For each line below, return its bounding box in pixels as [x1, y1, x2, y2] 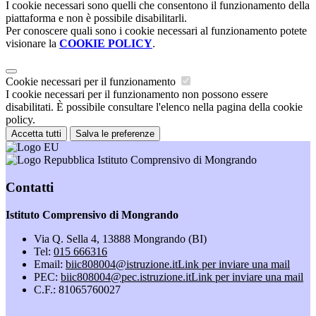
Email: [34, 257, 66, 270]
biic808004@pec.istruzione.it [61, 270, 191, 283]
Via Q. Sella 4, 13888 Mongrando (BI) [34, 232, 207, 245]
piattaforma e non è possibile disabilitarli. [6, 12, 187, 25]
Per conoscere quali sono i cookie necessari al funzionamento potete [6, 25, 307, 37]
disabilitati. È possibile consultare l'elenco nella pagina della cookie [6, 101, 303, 114]
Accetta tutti [11, 128, 61, 140]
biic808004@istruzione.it [66, 257, 178, 270]
